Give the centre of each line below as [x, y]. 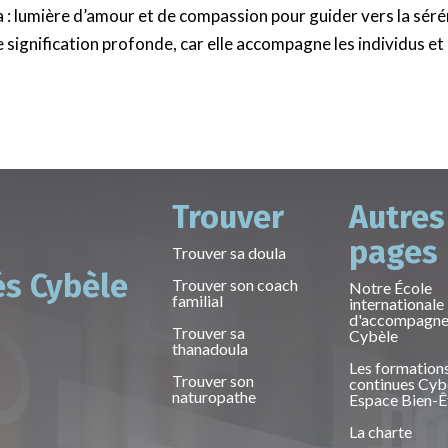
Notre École [391, 288]
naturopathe [214, 397]
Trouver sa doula [229, 253]
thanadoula [210, 349]
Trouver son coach [235, 285]
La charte [381, 432]
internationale [397, 304]
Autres [397, 217]
